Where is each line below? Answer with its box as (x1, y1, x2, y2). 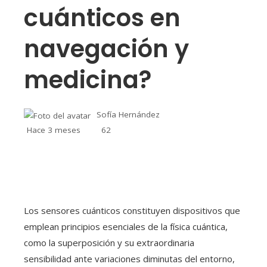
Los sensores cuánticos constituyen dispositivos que (24, 204, 240, 216)
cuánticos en (24, 1, 181, 35)
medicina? (24, 63, 151, 97)
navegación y (24, 32, 189, 66)
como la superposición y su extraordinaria (24, 236, 194, 249)
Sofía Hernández (97, 109, 160, 120)
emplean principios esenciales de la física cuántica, (24, 220, 228, 232)
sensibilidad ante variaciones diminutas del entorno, (24, 252, 235, 265)
